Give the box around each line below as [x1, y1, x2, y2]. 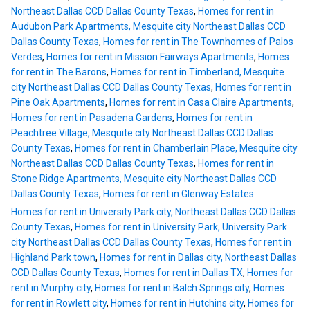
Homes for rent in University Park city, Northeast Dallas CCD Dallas [11, 206, 296, 218]
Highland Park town [11, 252, 95, 264]
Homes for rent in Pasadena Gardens [11, 112, 172, 124]
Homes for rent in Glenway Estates [103, 188, 254, 200]
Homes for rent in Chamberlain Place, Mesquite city [75, 143, 298, 154]
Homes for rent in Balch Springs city [95, 282, 249, 294]
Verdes [11, 51, 42, 63]
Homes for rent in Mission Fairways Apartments [46, 51, 254, 63]
